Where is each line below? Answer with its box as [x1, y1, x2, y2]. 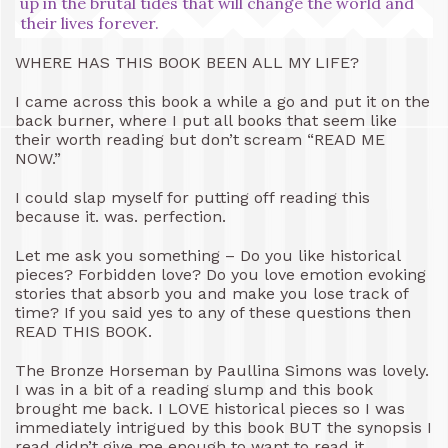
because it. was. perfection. [15, 206, 226, 226]
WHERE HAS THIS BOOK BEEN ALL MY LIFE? [15, 52, 359, 72]
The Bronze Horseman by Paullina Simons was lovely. [15, 360, 429, 380]
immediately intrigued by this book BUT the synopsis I [15, 417, 432, 437]
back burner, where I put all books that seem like [15, 110, 397, 130]
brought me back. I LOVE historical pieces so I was [15, 398, 405, 418]
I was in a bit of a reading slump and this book [15, 379, 373, 399]
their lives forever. [20, 12, 159, 33]
